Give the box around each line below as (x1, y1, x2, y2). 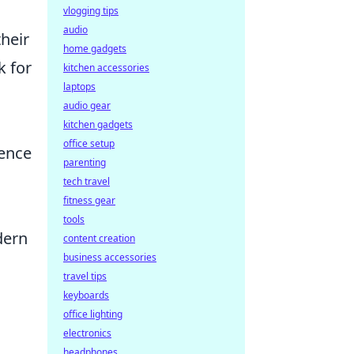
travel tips (63, 269, 107, 283)
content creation (63, 232, 135, 245)
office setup (63, 137, 115, 150)
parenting (63, 156, 106, 169)
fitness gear (63, 194, 115, 207)
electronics (63, 326, 111, 340)
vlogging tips (63, 4, 119, 17)
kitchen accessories (63, 61, 149, 74)
